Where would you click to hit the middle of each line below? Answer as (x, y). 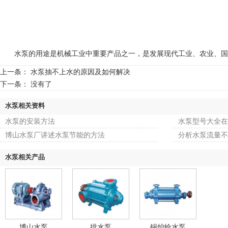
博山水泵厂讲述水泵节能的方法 (55, 135)
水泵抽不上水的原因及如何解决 (80, 72)
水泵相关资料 (25, 106)
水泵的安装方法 (30, 121)
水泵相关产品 (25, 157)
